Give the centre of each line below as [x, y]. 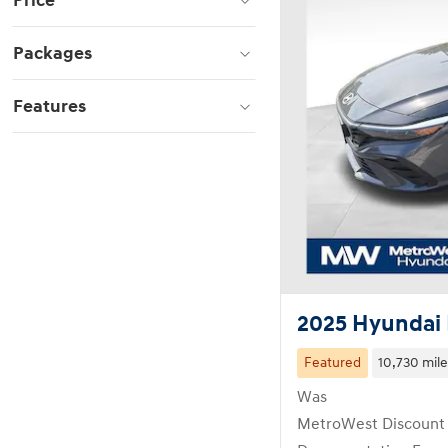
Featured [332, 362]
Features [49, 106]
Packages [52, 53]
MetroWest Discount [371, 424]
